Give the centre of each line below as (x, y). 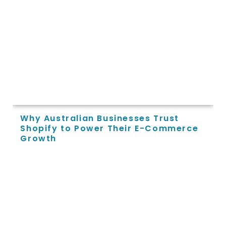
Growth (39, 138)
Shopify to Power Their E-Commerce (109, 128)
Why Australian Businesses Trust (100, 118)
